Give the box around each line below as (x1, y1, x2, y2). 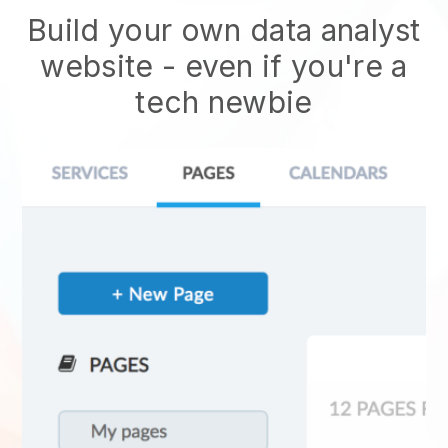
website (40, 48, 154, 84)
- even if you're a (153, 48, 408, 84)
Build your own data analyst (27, 12, 421, 48)
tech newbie (135, 84, 313, 120)
